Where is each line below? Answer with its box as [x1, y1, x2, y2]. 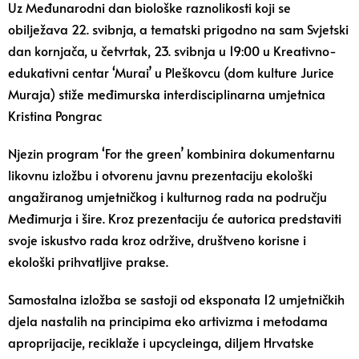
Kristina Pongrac [8, 107, 102, 124]
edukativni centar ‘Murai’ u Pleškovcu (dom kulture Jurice [8, 63, 334, 81]
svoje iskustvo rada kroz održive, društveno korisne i [8, 231, 306, 248]
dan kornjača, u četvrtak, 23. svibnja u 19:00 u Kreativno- [8, 42, 337, 59]
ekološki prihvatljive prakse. [8, 252, 168, 270]
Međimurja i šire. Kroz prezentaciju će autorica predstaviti [8, 209, 341, 227]
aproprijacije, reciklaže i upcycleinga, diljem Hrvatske [8, 333, 314, 351]
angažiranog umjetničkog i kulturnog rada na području [8, 188, 327, 205]
